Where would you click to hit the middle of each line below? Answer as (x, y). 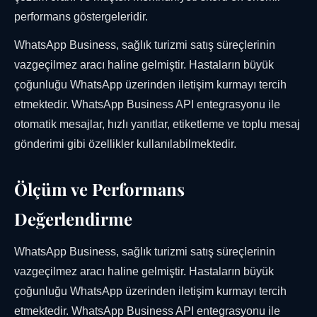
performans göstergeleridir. (81, 17)
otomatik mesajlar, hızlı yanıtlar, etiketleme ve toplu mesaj (157, 125)
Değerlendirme (73, 219)
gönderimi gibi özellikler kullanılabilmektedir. (125, 144)
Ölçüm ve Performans (99, 189)
